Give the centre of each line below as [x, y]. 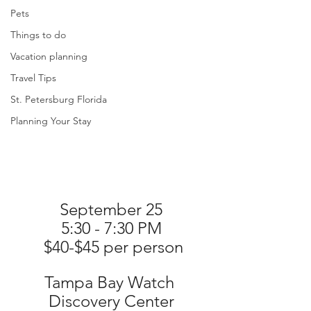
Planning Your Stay [51, 121]
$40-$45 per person [113, 247]
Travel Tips [33, 78]
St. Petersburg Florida [59, 99]
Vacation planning [49, 56]
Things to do [38, 35]
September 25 [111, 210]
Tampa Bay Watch [111, 283]
